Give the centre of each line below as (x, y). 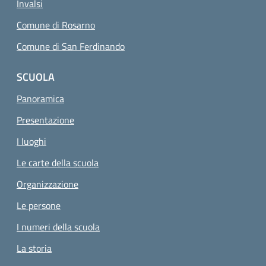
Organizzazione (47, 184)
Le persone (39, 205)
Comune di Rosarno (56, 25)
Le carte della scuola (58, 163)
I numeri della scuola (58, 227)
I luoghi (31, 141)
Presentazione (45, 120)
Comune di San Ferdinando (71, 46)
